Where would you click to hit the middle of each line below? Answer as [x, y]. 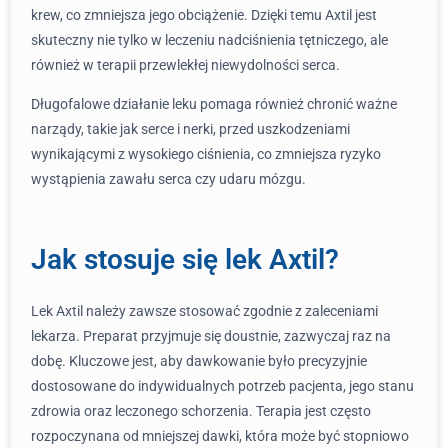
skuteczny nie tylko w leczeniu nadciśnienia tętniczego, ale [209, 40]
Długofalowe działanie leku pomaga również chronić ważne [214, 104]
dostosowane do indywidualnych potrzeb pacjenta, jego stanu [222, 386]
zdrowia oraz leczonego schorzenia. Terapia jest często [201, 411]
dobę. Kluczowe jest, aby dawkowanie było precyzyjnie [199, 361]
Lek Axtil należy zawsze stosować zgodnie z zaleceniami [204, 311]
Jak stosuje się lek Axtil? [185, 259]
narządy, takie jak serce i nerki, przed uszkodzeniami [190, 129]
